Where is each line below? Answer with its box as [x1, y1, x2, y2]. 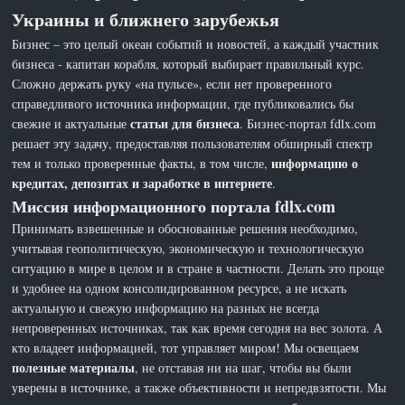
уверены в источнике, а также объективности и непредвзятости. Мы [12, 378, 387, 396]
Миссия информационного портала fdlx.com [12, 193, 336, 218]
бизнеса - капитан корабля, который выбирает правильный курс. [12, 54, 365, 72]
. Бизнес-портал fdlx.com [240, 114, 377, 132]
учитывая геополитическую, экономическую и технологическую [12, 239, 364, 257]
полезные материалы [12, 357, 136, 377]
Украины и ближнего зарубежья [12, 5, 280, 33]
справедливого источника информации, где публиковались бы [12, 94, 354, 112]
